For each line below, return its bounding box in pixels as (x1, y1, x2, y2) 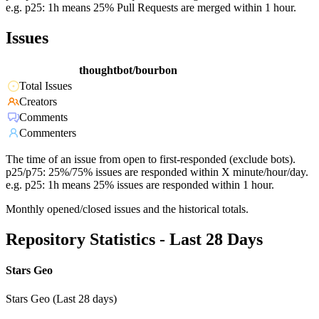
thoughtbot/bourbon (79, 64, 177, 77)
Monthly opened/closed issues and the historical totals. (6, 203, 249, 216)
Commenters (19, 127, 76, 140)
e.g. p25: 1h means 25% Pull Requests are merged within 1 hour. (6, 1, 296, 14)
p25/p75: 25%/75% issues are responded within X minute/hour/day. (6, 166, 308, 179)
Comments (19, 111, 68, 124)
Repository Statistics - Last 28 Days (6, 230, 263, 249)
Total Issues (19, 80, 72, 93)
